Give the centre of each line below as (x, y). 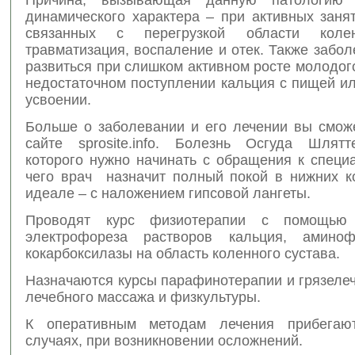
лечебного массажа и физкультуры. (143, 297)
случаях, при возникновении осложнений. (164, 340)
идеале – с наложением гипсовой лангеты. (168, 193)
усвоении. (58, 99)
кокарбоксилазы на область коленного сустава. (183, 253)
